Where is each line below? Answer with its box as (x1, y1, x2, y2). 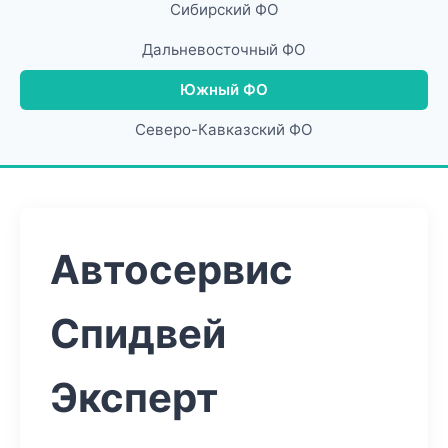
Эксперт (50, 373, 218, 422)
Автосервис (50, 245, 293, 294)
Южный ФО (180, 80, 268, 99)
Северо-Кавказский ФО (135, 120, 313, 139)
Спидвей (50, 309, 226, 358)
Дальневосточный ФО (142, 40, 306, 59)
